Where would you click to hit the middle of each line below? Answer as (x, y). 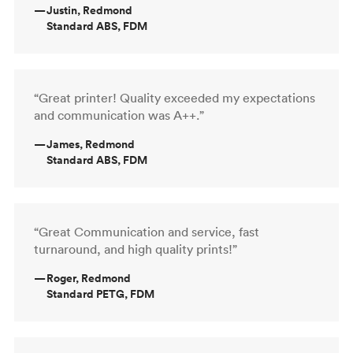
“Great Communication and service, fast (147, 231)
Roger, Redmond (89, 278)
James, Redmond (91, 144)
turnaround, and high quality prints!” (136, 249)
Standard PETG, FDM (100, 294)
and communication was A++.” (119, 115)
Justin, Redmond (89, 10)
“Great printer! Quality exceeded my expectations (175, 97)
